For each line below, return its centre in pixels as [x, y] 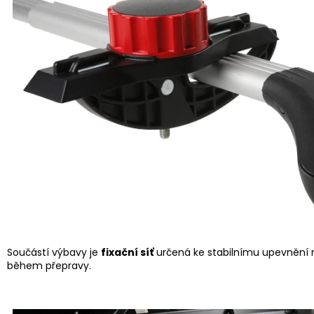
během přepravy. [49, 265]
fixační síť [127, 252]
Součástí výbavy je [54, 252]
